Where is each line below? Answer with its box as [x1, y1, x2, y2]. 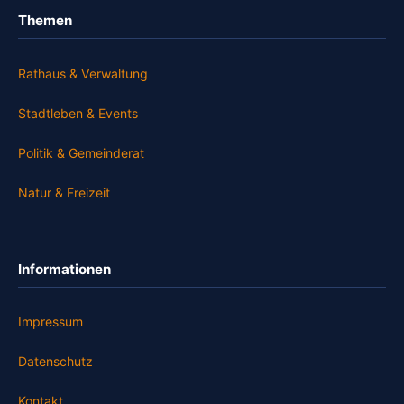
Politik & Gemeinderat [18, 144, 144, 161]
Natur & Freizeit [18, 184, 110, 200]
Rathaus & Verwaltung [18, 65, 148, 81]
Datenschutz [18, 353, 93, 370]
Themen [18, 12, 72, 30]
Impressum [18, 314, 83, 330]
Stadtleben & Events [18, 105, 138, 121]
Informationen [18, 260, 111, 278]
